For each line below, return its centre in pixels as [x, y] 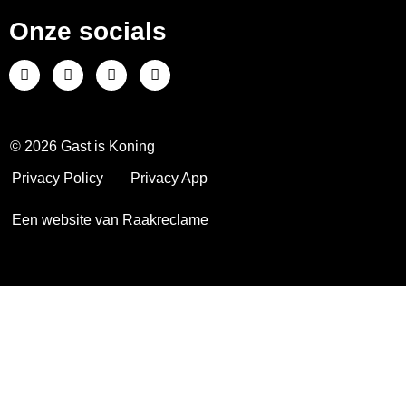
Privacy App [169, 178]
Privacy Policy [58, 178]
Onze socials [88, 31]
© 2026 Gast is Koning [82, 146]
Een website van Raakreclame [110, 219]
